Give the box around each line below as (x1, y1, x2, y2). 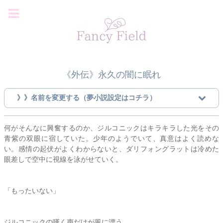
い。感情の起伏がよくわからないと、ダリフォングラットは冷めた (4, 144, 219, 153)
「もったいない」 (4, 186, 60, 195)
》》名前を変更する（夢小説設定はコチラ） (17, 93, 156, 102)
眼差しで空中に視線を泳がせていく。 (4, 155, 122, 163)
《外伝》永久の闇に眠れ (62, 69, 161, 80)
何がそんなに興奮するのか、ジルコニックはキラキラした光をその (4, 123, 219, 132)
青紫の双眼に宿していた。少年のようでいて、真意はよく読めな (4, 134, 219, 142)
